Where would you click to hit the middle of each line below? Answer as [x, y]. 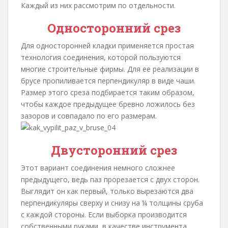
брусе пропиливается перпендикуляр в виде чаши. [108, 81]
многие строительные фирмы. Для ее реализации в [110, 69]
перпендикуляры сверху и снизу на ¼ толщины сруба [112, 203]
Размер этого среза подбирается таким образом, [108, 92]
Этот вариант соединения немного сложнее [98, 168]
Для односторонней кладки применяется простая [107, 46]
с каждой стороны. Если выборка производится [104, 215]
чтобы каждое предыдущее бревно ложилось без [108, 104]
